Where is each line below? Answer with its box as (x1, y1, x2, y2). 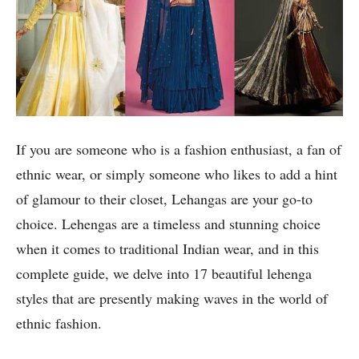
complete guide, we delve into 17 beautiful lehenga (16, 264, 312, 284)
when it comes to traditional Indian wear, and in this (16, 239, 319, 259)
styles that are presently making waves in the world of (16, 288, 328, 309)
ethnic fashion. (16, 313, 102, 333)
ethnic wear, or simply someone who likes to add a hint (16, 164, 337, 184)
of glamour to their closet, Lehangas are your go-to (16, 189, 313, 209)
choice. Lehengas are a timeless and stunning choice (16, 214, 321, 234)
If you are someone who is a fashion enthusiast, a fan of (16, 139, 341, 159)
